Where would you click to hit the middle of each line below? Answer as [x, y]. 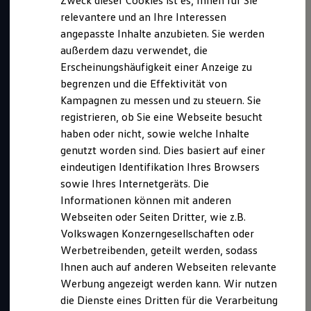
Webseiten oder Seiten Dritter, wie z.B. [153, 217]
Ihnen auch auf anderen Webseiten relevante [169, 267]
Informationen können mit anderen [146, 200]
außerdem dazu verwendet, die [134, 50]
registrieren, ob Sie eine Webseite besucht [162, 117]
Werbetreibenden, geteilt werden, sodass [159, 250]
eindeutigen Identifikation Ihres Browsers [160, 167]
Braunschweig [72, 270]
